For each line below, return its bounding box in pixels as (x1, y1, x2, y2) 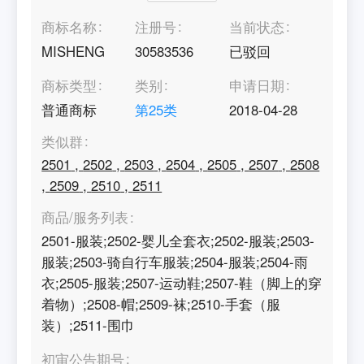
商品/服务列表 (41, 207, 129, 227)
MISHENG (41, 41, 106, 62)
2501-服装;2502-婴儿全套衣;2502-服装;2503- (41, 230, 315, 250)
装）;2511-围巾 (41, 314, 136, 335)
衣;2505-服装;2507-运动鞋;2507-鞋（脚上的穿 (41, 272, 323, 292)
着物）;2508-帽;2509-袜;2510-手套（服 (41, 293, 281, 314)
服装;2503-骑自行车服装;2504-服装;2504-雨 (41, 251, 309, 271)
